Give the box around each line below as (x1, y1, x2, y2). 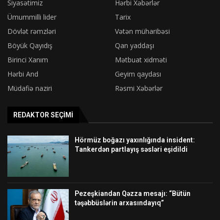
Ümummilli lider (7, 12, 56, 22)
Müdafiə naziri (7, 83, 52, 93)
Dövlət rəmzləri (7, 27, 56, 36)
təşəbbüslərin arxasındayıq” (75, 199, 165, 207)
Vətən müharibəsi (115, 27, 170, 36)
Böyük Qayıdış (7, 41, 53, 51)
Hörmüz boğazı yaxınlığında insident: (75, 136, 195, 144)
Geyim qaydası (115, 69, 161, 79)
